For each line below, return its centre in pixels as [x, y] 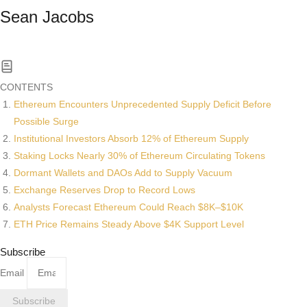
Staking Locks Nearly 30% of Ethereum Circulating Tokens [139, 156]
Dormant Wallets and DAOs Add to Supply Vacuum [123, 173]
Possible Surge [46, 122]
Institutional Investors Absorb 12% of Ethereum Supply [131, 139]
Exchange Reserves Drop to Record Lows [105, 190]
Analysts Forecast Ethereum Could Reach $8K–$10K [128, 207]
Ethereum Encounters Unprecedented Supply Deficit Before [143, 105]
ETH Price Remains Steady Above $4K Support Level [129, 224]
